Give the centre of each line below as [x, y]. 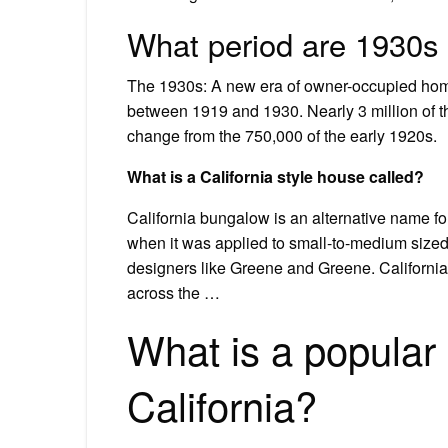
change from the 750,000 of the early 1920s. [282, 135]
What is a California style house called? [275, 176]
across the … [173, 292]
